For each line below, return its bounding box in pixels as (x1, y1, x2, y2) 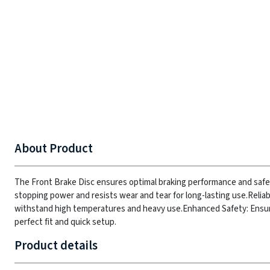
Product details (14, 237, 98, 254)
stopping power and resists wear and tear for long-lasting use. (14, 189, 248, 202)
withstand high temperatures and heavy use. (14, 202, 183, 215)
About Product (14, 140, 93, 157)
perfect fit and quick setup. (14, 216, 116, 228)
